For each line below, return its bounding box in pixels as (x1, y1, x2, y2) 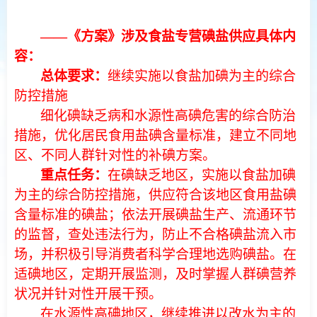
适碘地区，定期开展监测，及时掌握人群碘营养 (14, 267, 296, 282)
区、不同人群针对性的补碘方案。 (14, 148, 216, 163)
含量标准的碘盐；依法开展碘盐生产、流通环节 (14, 207, 296, 222)
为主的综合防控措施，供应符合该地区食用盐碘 (14, 188, 296, 202)
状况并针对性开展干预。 (14, 287, 162, 301)
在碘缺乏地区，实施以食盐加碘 (108, 168, 296, 183)
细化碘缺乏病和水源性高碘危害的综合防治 (40, 108, 296, 123)
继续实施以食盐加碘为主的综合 (108, 69, 296, 83)
